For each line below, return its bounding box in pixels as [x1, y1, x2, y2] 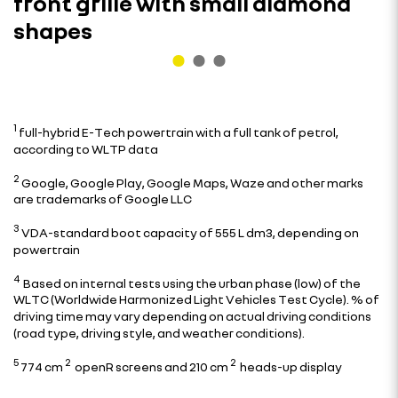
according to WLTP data [13, 140, 158, 156]
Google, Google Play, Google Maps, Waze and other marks [21, 174, 363, 190]
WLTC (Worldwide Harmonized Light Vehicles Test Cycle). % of [13, 291, 379, 307]
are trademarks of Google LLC [13, 191, 192, 207]
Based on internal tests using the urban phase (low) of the [20, 275, 361, 291]
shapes [13, 16, 92, 44]
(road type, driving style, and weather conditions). [13, 325, 305, 341]
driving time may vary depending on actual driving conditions [13, 308, 371, 324]
